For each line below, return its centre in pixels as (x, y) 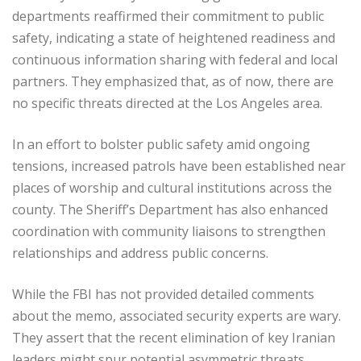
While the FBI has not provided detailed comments (163, 294)
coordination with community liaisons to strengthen (169, 231)
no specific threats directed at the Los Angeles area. (167, 103)
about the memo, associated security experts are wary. (176, 315)
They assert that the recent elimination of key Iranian (174, 337)
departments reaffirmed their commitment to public (168, 16)
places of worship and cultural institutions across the (172, 187)
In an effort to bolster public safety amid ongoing (161, 144)
